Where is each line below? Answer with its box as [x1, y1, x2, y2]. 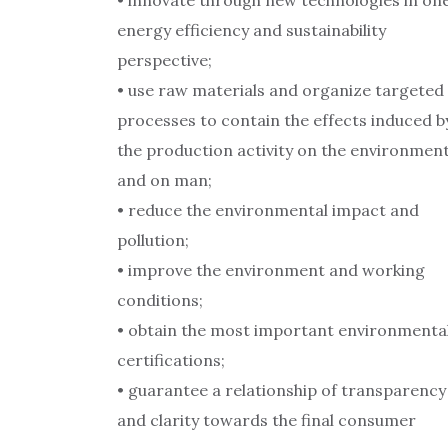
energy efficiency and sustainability [117, 20, 386, 40]
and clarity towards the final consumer [117, 410, 416, 430]
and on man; [117, 170, 212, 190]
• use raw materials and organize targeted [117, 80, 444, 100]
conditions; [117, 290, 203, 310]
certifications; [117, 350, 225, 370]
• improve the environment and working [117, 260, 425, 280]
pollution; [117, 230, 189, 250]
